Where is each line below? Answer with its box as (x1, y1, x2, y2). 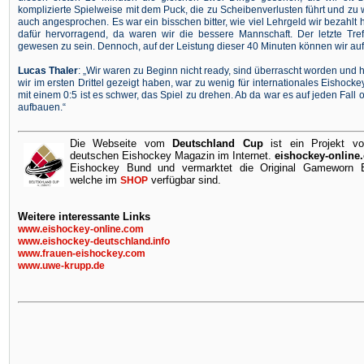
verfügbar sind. (148, 174, 221, 186)
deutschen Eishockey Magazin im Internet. (70, 149, 272, 162)
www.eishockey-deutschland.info (18, 236, 170, 247)
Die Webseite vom (70, 137, 165, 149)
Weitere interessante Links (18, 210, 150, 223)
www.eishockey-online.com (18, 223, 144, 235)
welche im (70, 174, 120, 186)
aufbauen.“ (18, 102, 66, 113)
